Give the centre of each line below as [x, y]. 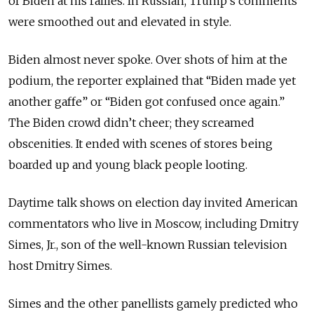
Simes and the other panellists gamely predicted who [153, 304]
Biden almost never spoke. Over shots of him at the [148, 60]
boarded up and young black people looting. [128, 165]
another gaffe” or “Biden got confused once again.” [146, 102]
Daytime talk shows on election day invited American [153, 203]
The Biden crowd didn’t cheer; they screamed [131, 123]
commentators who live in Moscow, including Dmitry [153, 224]
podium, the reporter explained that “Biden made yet [152, 81]
